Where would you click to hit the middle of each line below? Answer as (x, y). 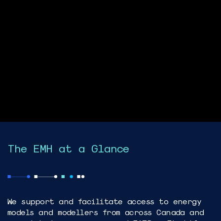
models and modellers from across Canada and (106, 212)
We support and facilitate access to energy (105, 201)
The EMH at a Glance (68, 148)
